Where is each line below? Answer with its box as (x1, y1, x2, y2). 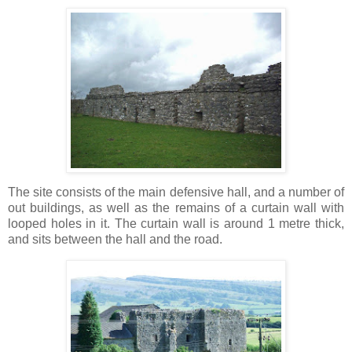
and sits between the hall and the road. (8, 233, 222, 247)
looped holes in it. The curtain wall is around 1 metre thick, (8, 217, 344, 231)
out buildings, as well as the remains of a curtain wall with (8, 201, 344, 215)
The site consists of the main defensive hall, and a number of (8, 185, 344, 200)
